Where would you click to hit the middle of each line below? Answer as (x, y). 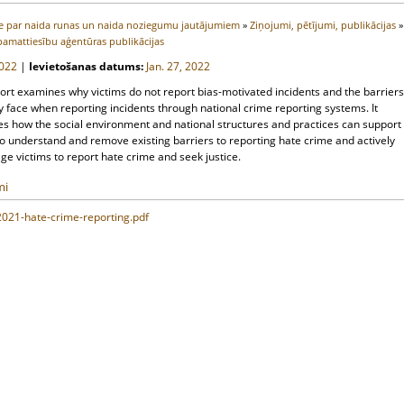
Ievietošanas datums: (86, 66)
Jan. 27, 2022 (178, 66)
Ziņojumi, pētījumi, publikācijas (324, 25)
